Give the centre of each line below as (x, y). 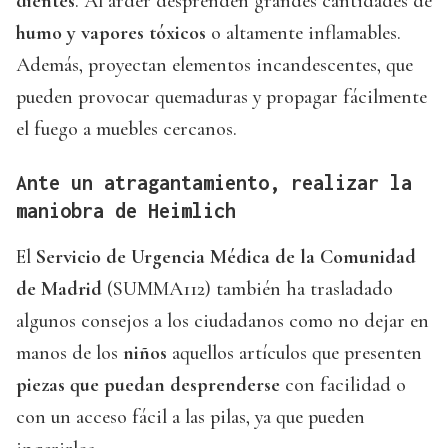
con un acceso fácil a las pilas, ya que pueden (190, 417)
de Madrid (59, 289)
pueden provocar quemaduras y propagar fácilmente (221, 97)
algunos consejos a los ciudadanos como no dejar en (222, 321)
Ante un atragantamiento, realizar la (214, 183)
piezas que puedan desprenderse (150, 385)
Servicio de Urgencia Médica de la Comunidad (226, 257)
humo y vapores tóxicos (111, 33)
